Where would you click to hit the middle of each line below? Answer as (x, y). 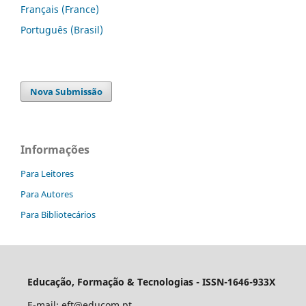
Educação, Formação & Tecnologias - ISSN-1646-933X (151, 281)
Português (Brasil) (62, 29)
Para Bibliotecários (58, 214)
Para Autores (47, 194)
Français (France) (60, 9)
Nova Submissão (67, 91)
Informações (55, 149)
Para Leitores (47, 173)
